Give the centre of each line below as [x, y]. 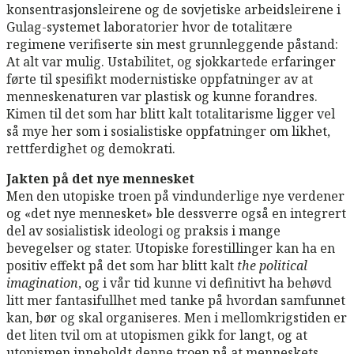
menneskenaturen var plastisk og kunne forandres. [162, 96]
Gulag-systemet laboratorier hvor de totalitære [149, 26]
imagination [42, 282]
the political [272, 265]
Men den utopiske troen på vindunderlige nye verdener [175, 196]
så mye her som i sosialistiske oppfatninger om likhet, [168, 131]
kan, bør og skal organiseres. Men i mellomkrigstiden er [177, 317]
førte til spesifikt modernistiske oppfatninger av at [160, 79]
